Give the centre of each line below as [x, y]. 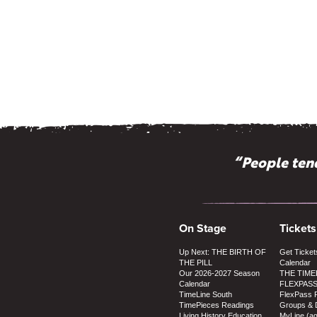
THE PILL [196, 262]
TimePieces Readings [217, 305]
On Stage [203, 228]
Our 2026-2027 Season [219, 273]
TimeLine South [206, 294]
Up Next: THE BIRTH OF [223, 252]
